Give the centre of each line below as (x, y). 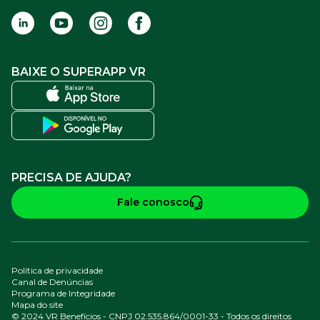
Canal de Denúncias (52, 281)
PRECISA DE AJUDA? (71, 177)
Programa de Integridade (63, 293)
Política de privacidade (57, 270)
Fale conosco (153, 202)
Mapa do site (37, 304)
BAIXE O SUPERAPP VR (79, 71)
